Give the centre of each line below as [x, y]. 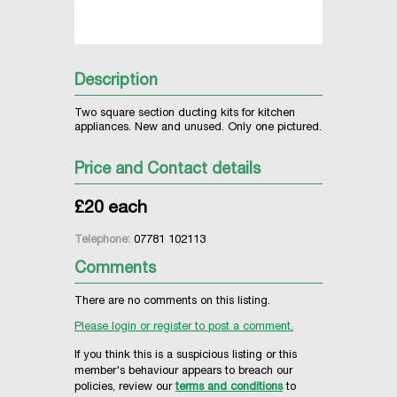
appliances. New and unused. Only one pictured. [198, 128]
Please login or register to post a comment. [184, 328]
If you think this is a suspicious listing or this [186, 356]
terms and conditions [229, 388]
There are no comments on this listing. [172, 302]
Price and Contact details [167, 171]
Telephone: [102, 241]
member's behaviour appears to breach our [183, 372]
